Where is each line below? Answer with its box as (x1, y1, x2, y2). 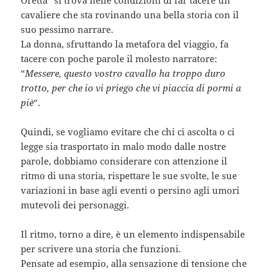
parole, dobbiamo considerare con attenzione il (21, 155, 228, 168)
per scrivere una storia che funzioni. (21, 243, 182, 255)
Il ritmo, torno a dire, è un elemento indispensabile (21, 228, 246, 241)
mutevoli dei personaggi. (21, 199, 130, 211)
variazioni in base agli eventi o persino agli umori (21, 184, 240, 197)
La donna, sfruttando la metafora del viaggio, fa (21, 38, 229, 51)
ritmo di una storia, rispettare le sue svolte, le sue (21, 169, 238, 182)
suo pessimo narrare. (21, 23, 114, 36)
